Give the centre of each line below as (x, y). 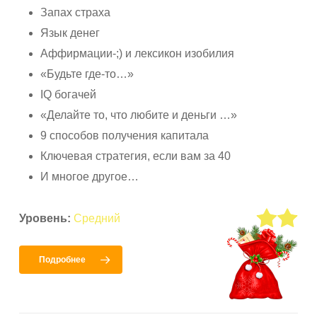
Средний (97, 218)
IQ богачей (69, 94)
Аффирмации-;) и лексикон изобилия (138, 53)
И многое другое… (90, 176)
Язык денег (70, 33)
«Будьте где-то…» (87, 74)
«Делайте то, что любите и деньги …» (139, 115)
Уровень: (45, 218)
